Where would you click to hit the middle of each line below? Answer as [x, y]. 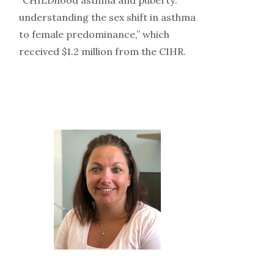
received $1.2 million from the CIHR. [102, 51]
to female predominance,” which [94, 34]
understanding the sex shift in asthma [107, 17]
